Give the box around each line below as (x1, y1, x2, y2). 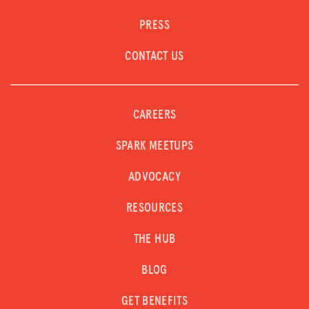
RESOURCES (126, 201, 183, 215)
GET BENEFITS (121, 295, 188, 308)
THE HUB (133, 232, 176, 246)
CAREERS (132, 108, 177, 121)
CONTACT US (125, 50, 184, 63)
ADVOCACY (128, 170, 181, 183)
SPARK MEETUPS (115, 139, 194, 152)
